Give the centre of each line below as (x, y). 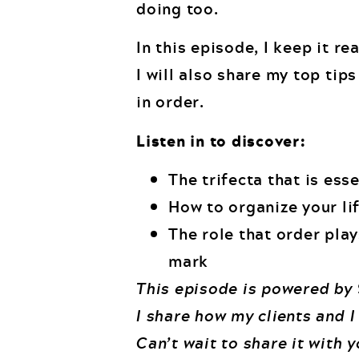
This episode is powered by (247, 288)
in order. (170, 102)
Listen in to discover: (221, 140)
